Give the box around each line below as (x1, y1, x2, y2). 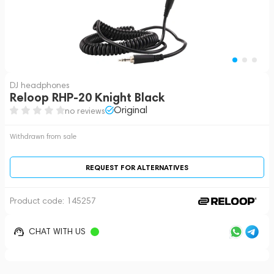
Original (114, 104, 147, 116)
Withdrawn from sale (10, 131, 76, 141)
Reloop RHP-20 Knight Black (10, 90, 165, 105)
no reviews (65, 106, 105, 116)
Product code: (10, 196, 67, 206)
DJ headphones (10, 80, 70, 91)
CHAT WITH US (29, 226, 86, 237)
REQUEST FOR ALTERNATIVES (86, 163, 188, 172)
